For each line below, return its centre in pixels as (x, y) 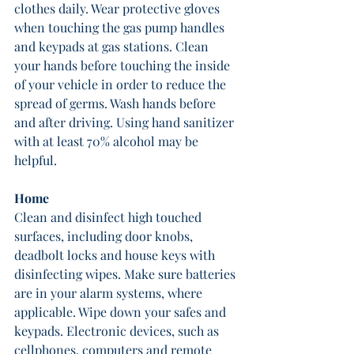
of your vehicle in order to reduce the (122, 84)
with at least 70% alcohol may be (108, 141)
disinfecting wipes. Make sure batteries (126, 274)
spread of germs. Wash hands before (117, 103)
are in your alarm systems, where (110, 293)
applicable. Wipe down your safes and (122, 312)
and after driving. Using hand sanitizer (126, 122)
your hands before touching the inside (124, 65)
